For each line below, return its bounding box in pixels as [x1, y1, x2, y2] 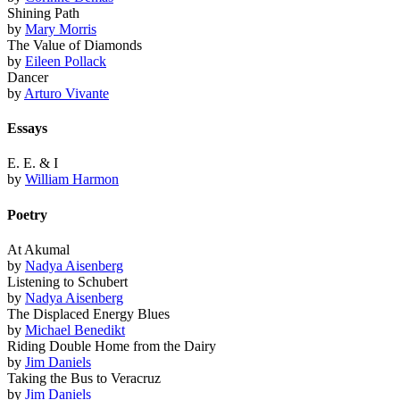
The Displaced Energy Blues [7, 305, 170, 321]
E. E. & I [7, 155, 58, 171]
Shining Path [7, 4, 79, 21]
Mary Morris [25, 21, 96, 37]
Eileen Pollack [25, 53, 106, 69]
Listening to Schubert [7, 273, 128, 289]
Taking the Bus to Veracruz [7, 370, 161, 386]
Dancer [7, 69, 48, 85]
